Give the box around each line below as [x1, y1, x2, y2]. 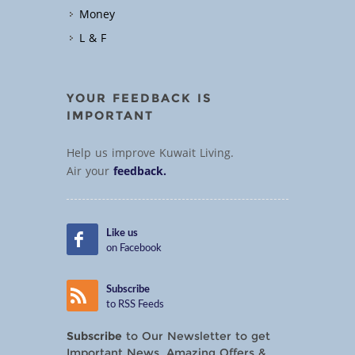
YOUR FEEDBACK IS [67, 87, 212, 110]
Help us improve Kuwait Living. [67, 143, 234, 165]
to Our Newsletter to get [122, 326, 270, 348]
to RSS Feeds [106, 300, 164, 310]
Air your [67, 161, 113, 183]
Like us [106, 228, 138, 239]
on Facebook [106, 243, 162, 254]
